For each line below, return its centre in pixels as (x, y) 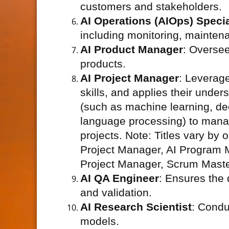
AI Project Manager (130, 78)
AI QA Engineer (120, 178)
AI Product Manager (132, 50)
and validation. (116, 193)
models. (100, 221)
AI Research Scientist (136, 207)
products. (103, 64)
